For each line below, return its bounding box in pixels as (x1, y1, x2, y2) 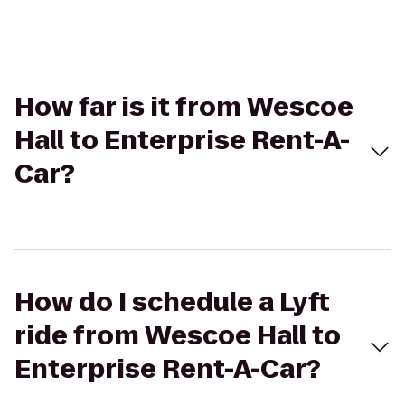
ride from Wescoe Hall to (14, 318, 341, 353)
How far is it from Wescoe (14, 89, 353, 125)
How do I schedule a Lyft (14, 285, 330, 320)
